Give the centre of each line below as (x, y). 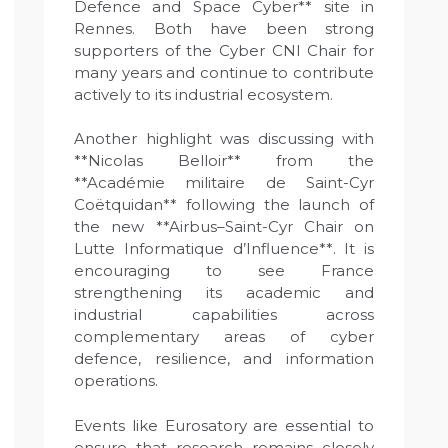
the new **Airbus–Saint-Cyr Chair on (224, 226)
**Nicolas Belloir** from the (224, 160)
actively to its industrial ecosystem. (203, 94)
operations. (116, 380)
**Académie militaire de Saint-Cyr (224, 182)
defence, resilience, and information (224, 358)
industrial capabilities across (224, 314)
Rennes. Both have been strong (224, 28)
